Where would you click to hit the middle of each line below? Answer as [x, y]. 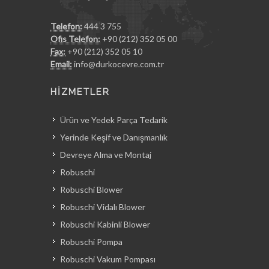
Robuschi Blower [92, 189]
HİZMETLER [80, 92]
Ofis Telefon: [75, 39]
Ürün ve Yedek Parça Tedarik [114, 120]
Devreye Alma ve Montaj [106, 155]
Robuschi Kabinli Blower [105, 224]
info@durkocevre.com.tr [119, 64]
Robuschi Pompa [91, 242]
